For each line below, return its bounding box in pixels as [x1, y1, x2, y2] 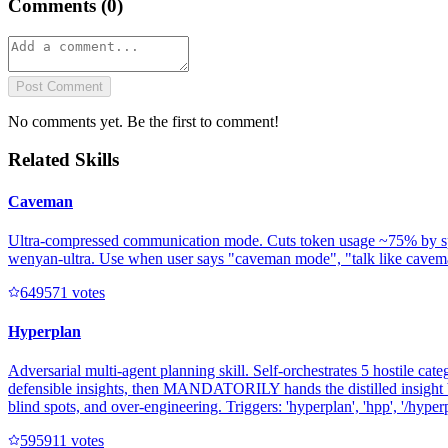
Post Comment [16, 78, 103, 94]
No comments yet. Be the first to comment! [8, 112, 279, 130]
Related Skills [8, 149, 119, 171]
